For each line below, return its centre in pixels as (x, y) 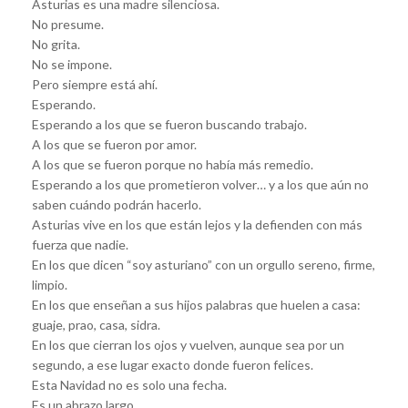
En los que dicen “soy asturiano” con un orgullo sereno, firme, (204, 264)
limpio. (50, 284)
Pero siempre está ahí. (95, 84)
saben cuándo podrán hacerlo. (117, 204)
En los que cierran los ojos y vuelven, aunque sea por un (188, 344)
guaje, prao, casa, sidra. (96, 324)
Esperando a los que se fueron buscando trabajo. (169, 124)
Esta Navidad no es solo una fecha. (129, 384)
